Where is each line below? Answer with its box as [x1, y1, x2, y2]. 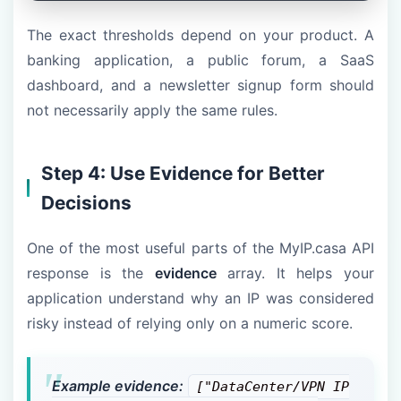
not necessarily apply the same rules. [27, 101, 277, 120]
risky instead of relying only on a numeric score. [27, 314, 353, 333]
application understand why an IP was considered [27, 289, 374, 308]
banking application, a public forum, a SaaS [27, 51, 374, 70]
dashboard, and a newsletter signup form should [27, 76, 374, 95]
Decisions [41, 192, 132, 215]
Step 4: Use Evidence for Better [41, 162, 325, 185]
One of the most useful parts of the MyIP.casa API [27, 239, 374, 258]
